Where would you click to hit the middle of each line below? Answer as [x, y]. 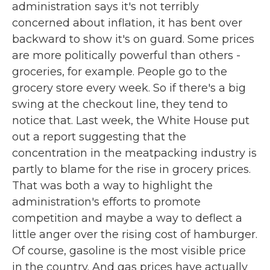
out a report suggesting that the [99, 137]
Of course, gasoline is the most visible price [129, 251]
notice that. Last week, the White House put [131, 121]
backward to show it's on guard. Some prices [133, 39]
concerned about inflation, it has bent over [127, 23]
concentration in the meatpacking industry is [134, 153]
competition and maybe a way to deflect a [127, 218]
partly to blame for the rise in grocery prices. [131, 169]
